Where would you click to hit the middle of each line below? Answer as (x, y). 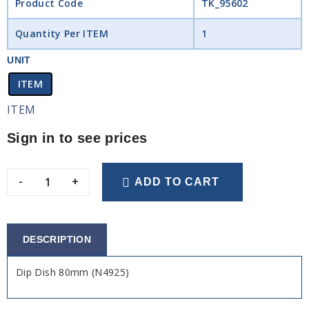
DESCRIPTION (57, 239)
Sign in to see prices (77, 138)
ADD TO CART (177, 182)
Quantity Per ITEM (61, 34)
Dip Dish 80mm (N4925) (73, 272)
